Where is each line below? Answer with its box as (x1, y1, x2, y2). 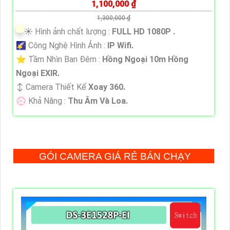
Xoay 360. (88, 82, 125, 92)
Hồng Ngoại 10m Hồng (102, 54, 188, 64)
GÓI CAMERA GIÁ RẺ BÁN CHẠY (39, 150, 191, 162)
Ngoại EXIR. (16, 68, 60, 78)
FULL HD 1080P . (112, 26, 175, 36)
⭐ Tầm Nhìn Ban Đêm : (16, 54, 102, 64)
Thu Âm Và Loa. (68, 95, 128, 106)
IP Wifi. (107, 40, 133, 50)
